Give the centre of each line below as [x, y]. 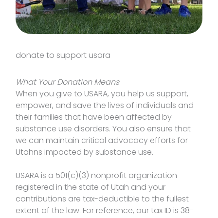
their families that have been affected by [94, 117]
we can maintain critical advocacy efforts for [102, 141]
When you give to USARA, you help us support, [102, 94]
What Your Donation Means [67, 82]
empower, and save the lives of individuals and [105, 106]
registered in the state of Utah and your [91, 187]
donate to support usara [63, 55]
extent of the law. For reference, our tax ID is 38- [105, 211]
